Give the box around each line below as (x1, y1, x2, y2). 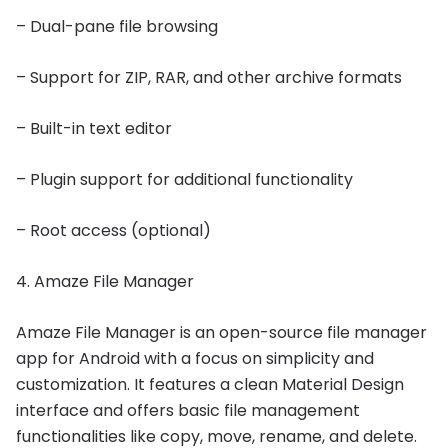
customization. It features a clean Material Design (16, 373, 404, 397)
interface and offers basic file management (16, 399, 360, 423)
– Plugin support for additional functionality (16, 168, 353, 192)
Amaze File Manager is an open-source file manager (16, 321, 427, 345)
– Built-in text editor (16, 117, 172, 141)
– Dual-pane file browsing (16, 15, 218, 39)
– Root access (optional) (16, 219, 211, 243)
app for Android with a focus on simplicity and (16, 347, 374, 371)
